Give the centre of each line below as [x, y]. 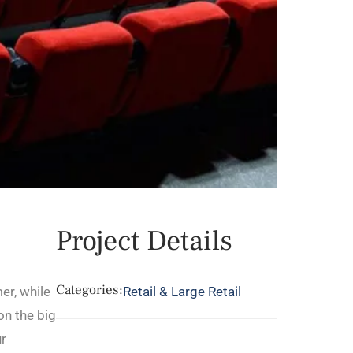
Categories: [89, 290]
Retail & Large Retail [182, 291]
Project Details [144, 241]
